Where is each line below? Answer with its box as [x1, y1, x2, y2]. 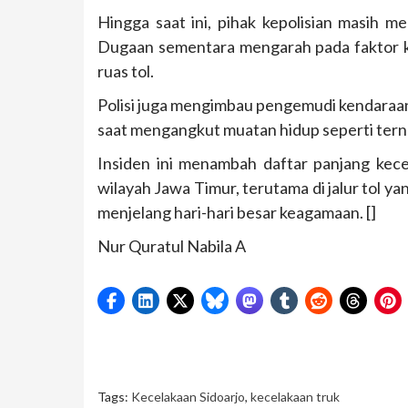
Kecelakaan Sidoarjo [131, 388, 245, 404]
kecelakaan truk [250, 388, 340, 404]
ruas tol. [97, 60, 154, 81]
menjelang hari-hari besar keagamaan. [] [97, 201, 376, 222]
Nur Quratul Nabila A [97, 235, 246, 256]
